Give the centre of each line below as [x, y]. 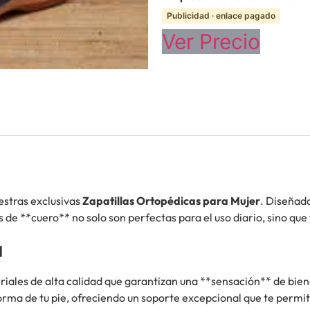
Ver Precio [211, 42]
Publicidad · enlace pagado [221, 16]
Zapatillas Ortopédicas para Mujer [171, 200]
